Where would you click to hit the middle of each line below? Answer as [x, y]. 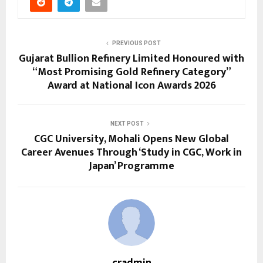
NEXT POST [127, 123]
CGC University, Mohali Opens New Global [131, 139]
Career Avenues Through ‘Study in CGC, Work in [131, 152]
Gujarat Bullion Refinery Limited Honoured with [131, 58]
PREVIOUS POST [136, 43]
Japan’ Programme [131, 166]
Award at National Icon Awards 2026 [131, 85]
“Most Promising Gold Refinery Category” [131, 72]
